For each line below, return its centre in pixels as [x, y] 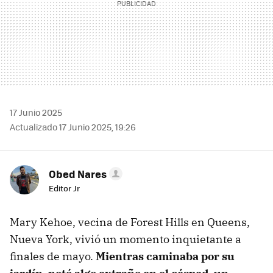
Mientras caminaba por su [165, 257]
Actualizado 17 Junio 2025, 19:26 [73, 127]
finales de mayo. [53, 257]
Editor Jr [64, 188]
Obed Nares [78, 174]
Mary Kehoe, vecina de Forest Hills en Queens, [130, 222]
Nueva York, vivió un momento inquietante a [126, 239]
